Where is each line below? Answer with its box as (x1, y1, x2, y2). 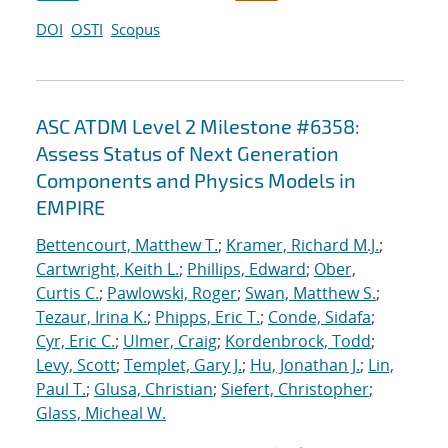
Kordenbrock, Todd (225, 330, 371, 353)
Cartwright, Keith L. (36, 258, 179, 281)
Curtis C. (36, 282, 99, 305)
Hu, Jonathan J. (250, 354, 360, 377)
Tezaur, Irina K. (36, 306, 147, 329)
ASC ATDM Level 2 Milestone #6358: (36, 114, 360, 139)
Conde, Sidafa (268, 306, 371, 329)
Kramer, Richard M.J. (226, 234, 379, 257)
